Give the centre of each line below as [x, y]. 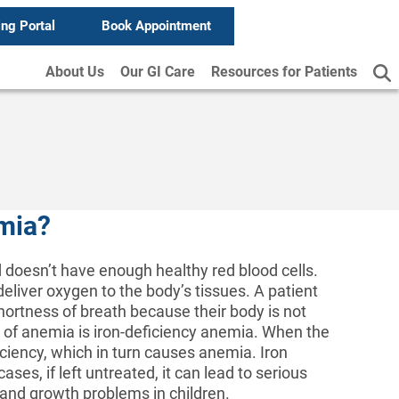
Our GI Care [158, 72]
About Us [75, 72]
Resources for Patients [284, 72]
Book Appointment [156, 26]
